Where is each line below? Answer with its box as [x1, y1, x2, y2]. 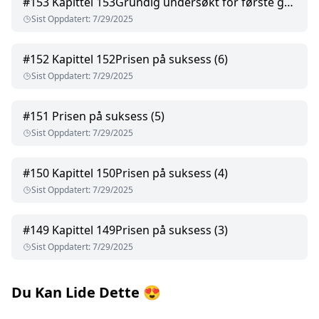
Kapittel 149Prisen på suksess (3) [52, 222, 228, 239]
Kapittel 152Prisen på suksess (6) [52, 51, 228, 68]
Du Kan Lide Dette [11, 283, 140, 303]
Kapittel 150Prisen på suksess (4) [52, 165, 228, 182]
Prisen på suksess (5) [52, 108, 164, 125]
